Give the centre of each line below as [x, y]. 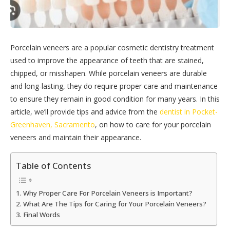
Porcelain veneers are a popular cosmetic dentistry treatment [112, 47]
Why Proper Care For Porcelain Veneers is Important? [108, 193]
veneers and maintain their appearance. [76, 137]
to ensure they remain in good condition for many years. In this [115, 99]
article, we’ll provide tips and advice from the [85, 111]
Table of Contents [53, 165]
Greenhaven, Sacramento [53, 124]
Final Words [42, 214]
